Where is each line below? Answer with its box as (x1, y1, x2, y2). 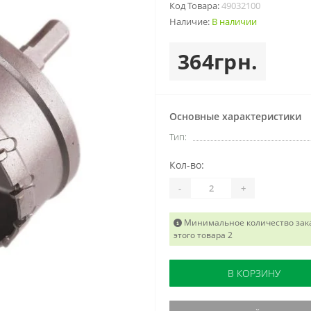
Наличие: (169, 15, 212, 28)
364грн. (178, 47, 258, 76)
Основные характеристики (169, 110, 301, 123)
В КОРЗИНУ (227, 267, 280, 280)
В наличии (212, 15, 257, 28)
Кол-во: (169, 158, 204, 171)
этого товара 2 (174, 229, 233, 241)
